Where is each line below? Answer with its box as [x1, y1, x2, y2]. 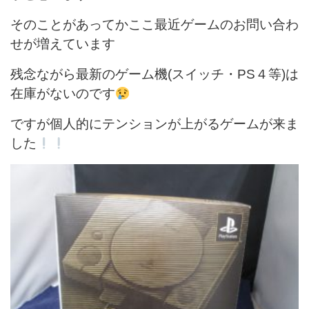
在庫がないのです [10, 86, 115, 101]
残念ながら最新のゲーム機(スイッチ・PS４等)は [10, 67, 299, 82]
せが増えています [10, 37, 115, 52]
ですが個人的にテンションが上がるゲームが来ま [10, 117, 299, 132]
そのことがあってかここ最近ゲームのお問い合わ [10, 17, 299, 32]
